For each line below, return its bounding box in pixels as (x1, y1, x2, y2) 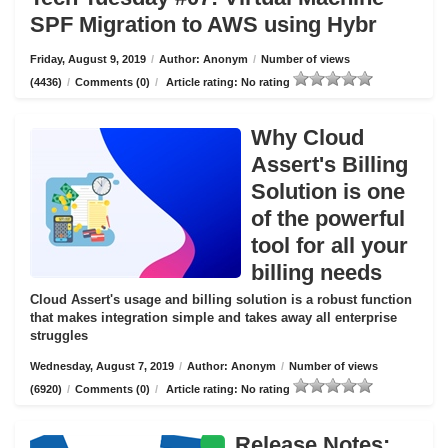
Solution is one (251, 179, 405, 204)
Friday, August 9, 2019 (30, 53, 146, 65)
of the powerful (251, 206, 405, 231)
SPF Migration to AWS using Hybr (30, 12, 377, 37)
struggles (30, 328, 88, 343)
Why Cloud (251, 125, 364, 150)
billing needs (251, 260, 382, 285)
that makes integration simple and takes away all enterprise (30, 310, 397, 325)
